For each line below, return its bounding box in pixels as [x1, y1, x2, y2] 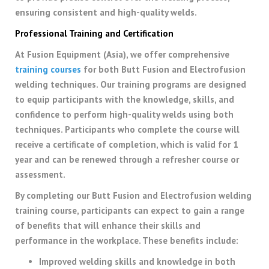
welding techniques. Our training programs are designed [15, 78, 246, 90]
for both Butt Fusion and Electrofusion [81, 63, 246, 75]
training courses [15, 63, 81, 75]
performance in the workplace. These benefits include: [15, 234, 238, 246]
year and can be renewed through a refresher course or [15, 153, 239, 165]
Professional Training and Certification [15, 27, 174, 39]
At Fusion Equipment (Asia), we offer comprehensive [15, 48, 229, 60]
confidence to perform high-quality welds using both [15, 108, 234, 120]
